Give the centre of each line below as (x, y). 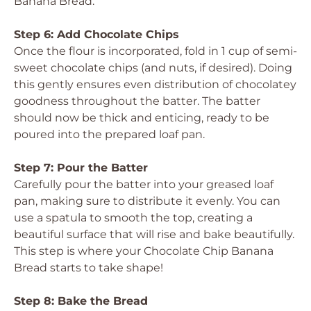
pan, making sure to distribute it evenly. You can (147, 201)
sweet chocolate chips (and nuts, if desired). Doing (153, 68)
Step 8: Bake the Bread (81, 301)
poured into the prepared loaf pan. (109, 134)
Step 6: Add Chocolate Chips (96, 34)
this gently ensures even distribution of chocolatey (155, 84)
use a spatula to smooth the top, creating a (133, 218)
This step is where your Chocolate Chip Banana (144, 251)
